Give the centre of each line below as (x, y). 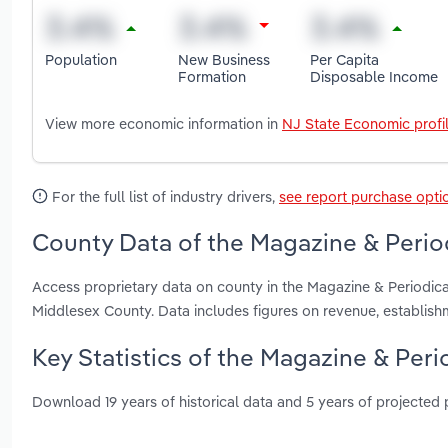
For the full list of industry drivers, (163, 197)
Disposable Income (374, 76)
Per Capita (345, 59)
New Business (223, 59)
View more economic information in (163, 124)
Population (81, 59)
